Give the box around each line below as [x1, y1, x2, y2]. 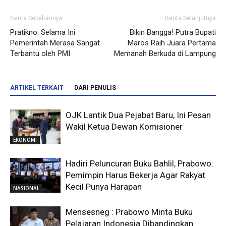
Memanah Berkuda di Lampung [114, 49, 216, 59]
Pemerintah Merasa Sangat [10, 38, 100, 48]
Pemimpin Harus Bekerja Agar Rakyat [66, 170, 205, 181]
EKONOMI [13, 136, 37, 143]
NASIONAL [13, 184, 39, 192]
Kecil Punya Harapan [66, 182, 142, 192]
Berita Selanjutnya [165, 15, 216, 22]
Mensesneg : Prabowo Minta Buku [66, 207, 193, 217]
